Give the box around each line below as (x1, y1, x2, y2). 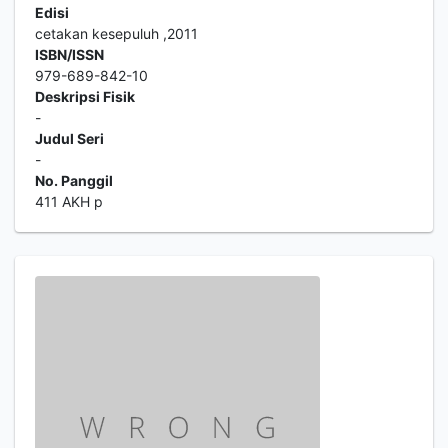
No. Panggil (35, 172, 113, 189)
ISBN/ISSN (35, 46, 104, 63)
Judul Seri (35, 130, 104, 147)
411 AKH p (35, 193, 103, 210)
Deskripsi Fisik (35, 88, 135, 105)
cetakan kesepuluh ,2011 (35, 25, 198, 42)
